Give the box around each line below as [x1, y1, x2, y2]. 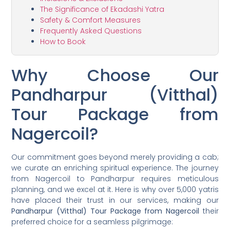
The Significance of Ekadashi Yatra [40, 4, 165, 14]
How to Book [40, 36, 86, 47]
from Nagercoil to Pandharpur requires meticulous [11, 173, 219, 184]
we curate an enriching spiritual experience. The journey [11, 162, 219, 173]
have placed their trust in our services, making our [11, 195, 219, 205]
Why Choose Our [11, 63, 219, 87]
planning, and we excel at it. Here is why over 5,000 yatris [11, 184, 219, 195]
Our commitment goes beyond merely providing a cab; [11, 151, 219, 162]
